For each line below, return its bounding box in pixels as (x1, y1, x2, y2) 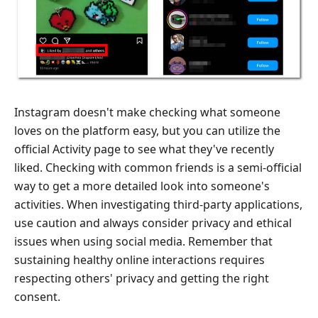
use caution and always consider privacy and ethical (14, 214, 292, 231)
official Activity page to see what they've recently (14, 141, 274, 157)
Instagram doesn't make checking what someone (14, 104, 280, 120)
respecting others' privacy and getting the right (14, 270, 269, 286)
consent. (14, 288, 60, 305)
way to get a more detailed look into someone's (14, 177, 270, 194)
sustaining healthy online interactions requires (14, 251, 265, 268)
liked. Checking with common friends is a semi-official (14, 159, 302, 175)
